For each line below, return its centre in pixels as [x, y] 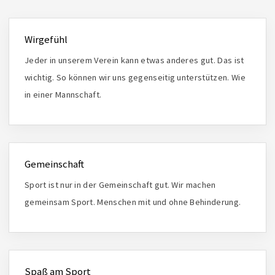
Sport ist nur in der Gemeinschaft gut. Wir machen [120, 184]
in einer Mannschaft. [63, 94]
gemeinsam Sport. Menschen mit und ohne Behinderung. [133, 202]
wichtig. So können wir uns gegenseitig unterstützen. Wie [135, 77]
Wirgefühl [46, 39]
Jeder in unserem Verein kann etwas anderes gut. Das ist [134, 60]
